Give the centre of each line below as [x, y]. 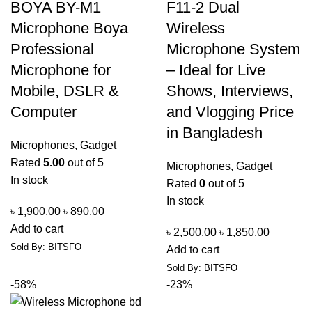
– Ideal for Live [216, 70]
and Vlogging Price [230, 112]
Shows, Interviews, [230, 91]
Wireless [196, 28]
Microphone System [233, 49]
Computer [44, 112]
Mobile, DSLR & [65, 91]
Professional [52, 49]
